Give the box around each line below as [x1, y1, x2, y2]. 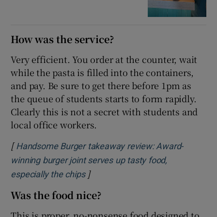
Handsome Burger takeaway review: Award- [16, 142, 184, 151]
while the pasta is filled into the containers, [11, 66, 194, 79]
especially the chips [11, 170, 85, 179]
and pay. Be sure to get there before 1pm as [11, 79, 191, 92]
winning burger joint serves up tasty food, [11, 156, 168, 165]
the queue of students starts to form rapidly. [11, 92, 197, 105]
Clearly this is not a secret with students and [11, 105, 198, 118]
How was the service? [11, 32, 114, 46]
